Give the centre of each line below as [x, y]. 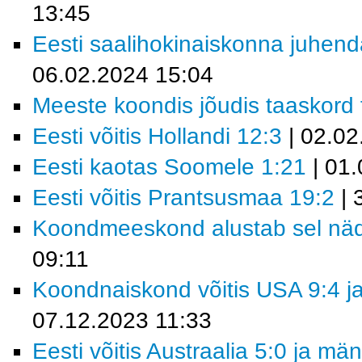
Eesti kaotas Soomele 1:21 [169, 167]
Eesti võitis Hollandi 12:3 [157, 136]
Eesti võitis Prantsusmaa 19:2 [183, 198]
